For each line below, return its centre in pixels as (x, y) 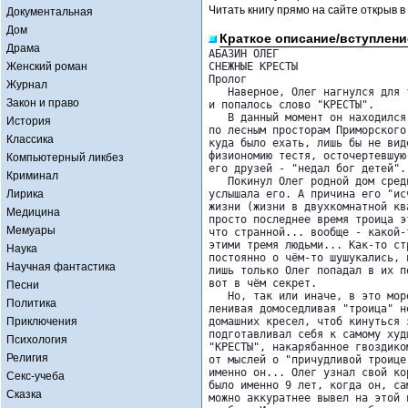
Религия (27, 358)
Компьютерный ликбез (65, 158)
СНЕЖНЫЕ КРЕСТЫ (253, 66)
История (29, 121)
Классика (30, 139)
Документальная (50, 12)
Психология (37, 340)
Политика (31, 303)
